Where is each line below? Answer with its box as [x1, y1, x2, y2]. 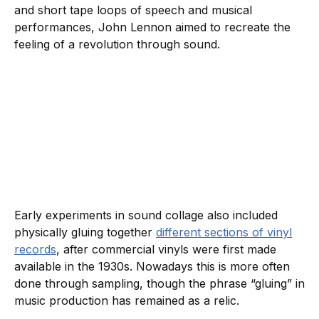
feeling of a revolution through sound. [14, 37, 224, 52]
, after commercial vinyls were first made [56, 242, 276, 257]
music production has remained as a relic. [14, 293, 239, 308]
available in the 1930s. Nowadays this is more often [14, 259, 290, 274]
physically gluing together [14, 225, 156, 240]
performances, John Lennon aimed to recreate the [14, 20, 291, 35]
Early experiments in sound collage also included [14, 208, 278, 223]
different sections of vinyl [156, 225, 292, 240]
